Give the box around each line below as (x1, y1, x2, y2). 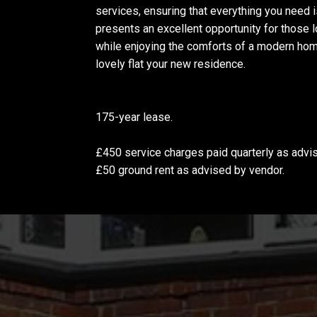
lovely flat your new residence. (96, 57, 246, 71)
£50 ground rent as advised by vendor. (96, 163, 284, 177)
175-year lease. (96, 110, 173, 124)
